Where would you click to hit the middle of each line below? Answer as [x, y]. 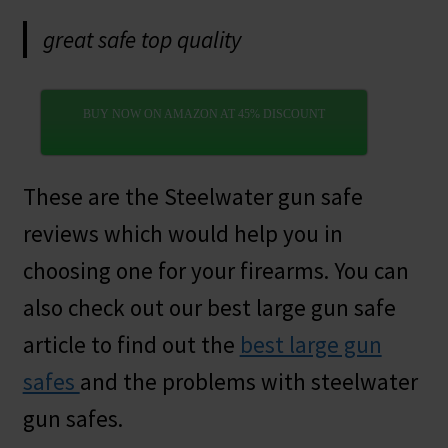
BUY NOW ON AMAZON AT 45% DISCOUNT [203, 114]
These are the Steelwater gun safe [192, 196]
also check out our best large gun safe [209, 307]
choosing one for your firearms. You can [215, 270]
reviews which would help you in [182, 233]
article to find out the [131, 344]
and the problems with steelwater [248, 381]
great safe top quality [141, 39]
